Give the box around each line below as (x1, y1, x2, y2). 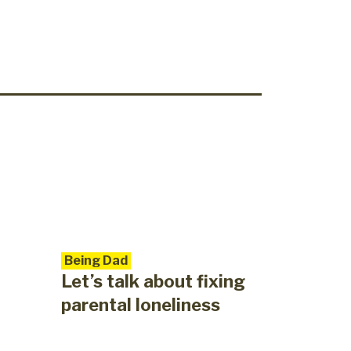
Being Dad (63, 253, 128, 269)
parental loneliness (60, 295, 220, 316)
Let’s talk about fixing (60, 271, 245, 292)
